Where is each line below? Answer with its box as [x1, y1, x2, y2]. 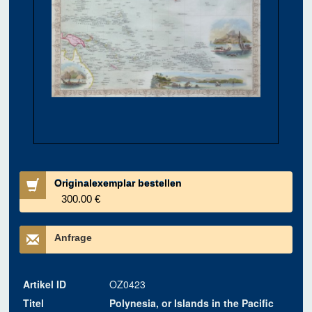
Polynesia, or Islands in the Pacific [109, 296, 274, 311]
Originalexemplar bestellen [54, 178, 182, 189]
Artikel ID [23, 277, 67, 292]
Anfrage [54, 232, 93, 244]
